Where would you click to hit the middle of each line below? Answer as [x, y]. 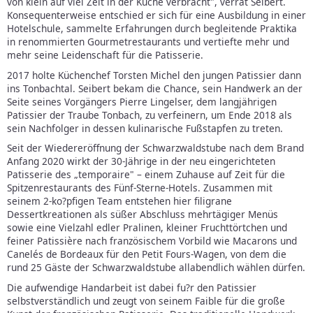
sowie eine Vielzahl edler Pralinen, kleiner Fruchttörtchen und [147, 228]
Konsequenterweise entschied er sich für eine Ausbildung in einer [156, 15]
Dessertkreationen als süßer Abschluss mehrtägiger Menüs [143, 214]
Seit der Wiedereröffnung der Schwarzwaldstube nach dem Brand [155, 148]
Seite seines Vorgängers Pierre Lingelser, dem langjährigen [142, 101]
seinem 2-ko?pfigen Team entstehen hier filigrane [119, 201]
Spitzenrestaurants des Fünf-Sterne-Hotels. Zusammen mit [140, 188]
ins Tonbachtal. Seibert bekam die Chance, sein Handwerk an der [155, 88]
